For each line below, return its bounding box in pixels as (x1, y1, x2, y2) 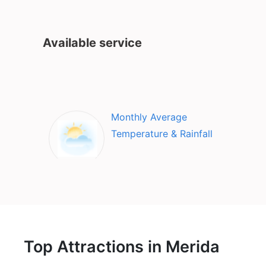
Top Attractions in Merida (24, 237, 220, 257)
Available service (43, 36, 142, 50)
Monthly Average (111, 111, 187, 123)
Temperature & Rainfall (111, 128, 213, 140)
